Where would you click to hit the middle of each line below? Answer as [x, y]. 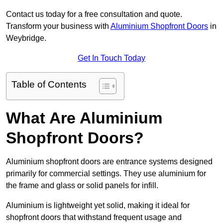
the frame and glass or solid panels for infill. [83, 186]
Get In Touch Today [111, 58]
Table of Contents [49, 85]
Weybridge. [26, 38]
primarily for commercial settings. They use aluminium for [106, 174]
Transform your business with [58, 26]
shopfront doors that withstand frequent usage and [94, 218]
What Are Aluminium [84, 118]
